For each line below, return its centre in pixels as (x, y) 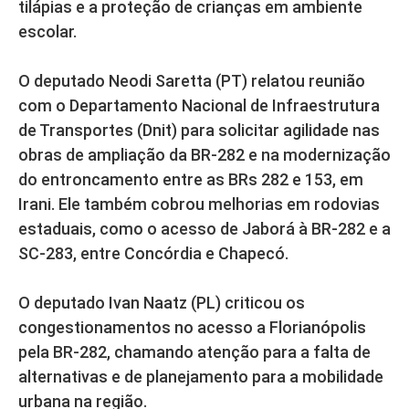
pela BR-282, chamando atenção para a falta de (194, 351)
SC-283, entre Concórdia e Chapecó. (153, 253)
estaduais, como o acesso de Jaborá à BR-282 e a (204, 228)
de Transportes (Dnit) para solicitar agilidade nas (199, 130)
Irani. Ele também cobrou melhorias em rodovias (199, 204)
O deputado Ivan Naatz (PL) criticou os (162, 302)
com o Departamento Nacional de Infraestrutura (199, 105)
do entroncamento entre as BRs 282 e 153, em (191, 179)
